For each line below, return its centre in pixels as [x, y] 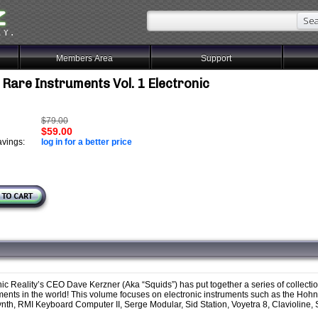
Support [216, 58]
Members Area [85, 58]
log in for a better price [86, 142]
